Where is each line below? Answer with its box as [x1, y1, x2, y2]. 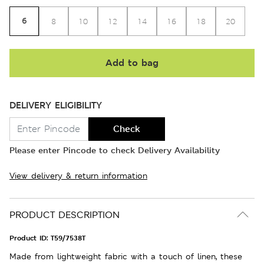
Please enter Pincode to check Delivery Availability [9, 144, 220, 156]
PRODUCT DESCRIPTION [9, 208, 120, 221]
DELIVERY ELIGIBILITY [9, 98, 102, 111]
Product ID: [9, 233, 51, 243]
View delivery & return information [9, 170, 147, 181]
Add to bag [105, 56, 159, 69]
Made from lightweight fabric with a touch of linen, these [9, 250, 242, 262]
